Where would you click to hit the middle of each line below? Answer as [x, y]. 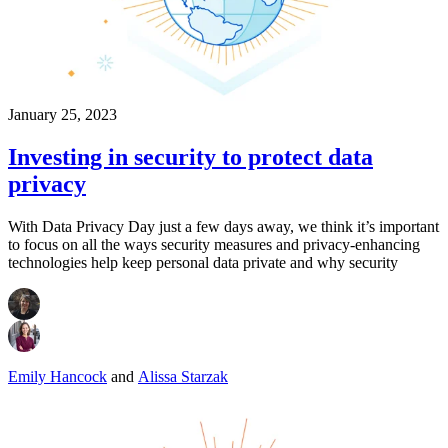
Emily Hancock [57, 376]
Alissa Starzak [183, 376]
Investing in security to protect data [190, 157]
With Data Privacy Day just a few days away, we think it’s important [223, 226]
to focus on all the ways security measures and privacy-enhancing [214, 244]
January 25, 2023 [62, 115]
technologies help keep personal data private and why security [203, 262]
